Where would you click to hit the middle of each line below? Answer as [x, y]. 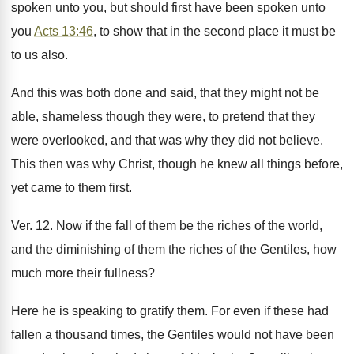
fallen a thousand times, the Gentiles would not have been [173, 335]
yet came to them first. [72, 188]
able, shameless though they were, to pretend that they [163, 117]
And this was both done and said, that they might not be [165, 93]
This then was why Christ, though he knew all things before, [177, 164]
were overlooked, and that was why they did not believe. [167, 140]
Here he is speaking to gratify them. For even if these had [170, 311]
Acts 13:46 [64, 31]
